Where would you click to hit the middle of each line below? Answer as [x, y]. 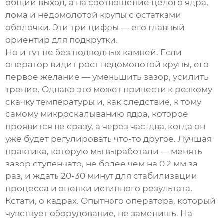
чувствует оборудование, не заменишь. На [99, 213]
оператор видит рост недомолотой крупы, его [107, 65]
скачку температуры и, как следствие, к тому [104, 102]
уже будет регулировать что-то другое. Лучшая [109, 139]
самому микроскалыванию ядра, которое [97, 114]
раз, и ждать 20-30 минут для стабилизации [102, 176]
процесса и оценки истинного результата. [99, 189]
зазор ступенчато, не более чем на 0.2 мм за [102, 164]
